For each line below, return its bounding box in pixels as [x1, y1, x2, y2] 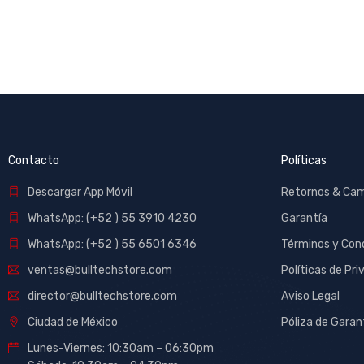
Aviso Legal [281, 289, 340, 304]
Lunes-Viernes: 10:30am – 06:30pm [28, 341, 214, 356]
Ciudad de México [28, 315, 118, 330]
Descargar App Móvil [28, 185, 132, 200]
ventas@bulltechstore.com [28, 263, 172, 278]
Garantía [281, 211, 327, 226]
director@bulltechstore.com [28, 289, 177, 304]
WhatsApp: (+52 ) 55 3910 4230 [28, 211, 197, 226]
